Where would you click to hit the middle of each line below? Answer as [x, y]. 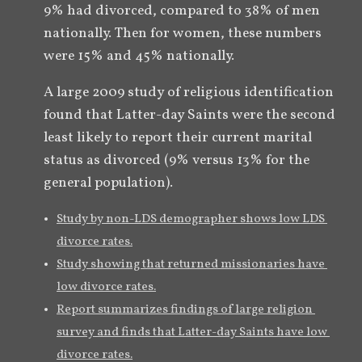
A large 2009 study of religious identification [189, 93]
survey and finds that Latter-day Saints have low [192, 333]
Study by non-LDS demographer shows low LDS [191, 219]
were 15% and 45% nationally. [139, 56]
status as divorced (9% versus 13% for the [177, 161]
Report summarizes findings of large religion [185, 310]
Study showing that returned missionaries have [191, 265]
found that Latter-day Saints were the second [189, 116]
